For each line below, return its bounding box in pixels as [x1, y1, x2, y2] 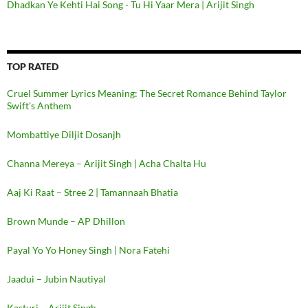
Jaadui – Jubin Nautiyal [7, 273, 106, 285]
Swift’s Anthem [7, 100, 71, 111]
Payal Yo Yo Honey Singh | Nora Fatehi [7, 244, 170, 256]
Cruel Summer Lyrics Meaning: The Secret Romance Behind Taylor [7, 87, 287, 99]
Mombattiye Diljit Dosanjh [7, 129, 121, 140]
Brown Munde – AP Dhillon [7, 215, 125, 227]
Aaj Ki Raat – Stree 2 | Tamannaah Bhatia [7, 186, 178, 198]
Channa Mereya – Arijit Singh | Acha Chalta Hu [7, 157, 206, 169]
